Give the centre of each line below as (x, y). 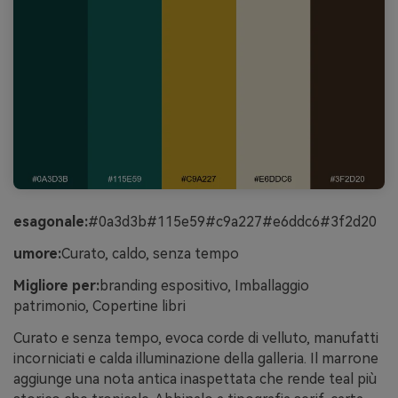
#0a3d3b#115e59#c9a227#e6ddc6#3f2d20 (232, 222)
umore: (37, 254)
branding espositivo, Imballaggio (204, 285)
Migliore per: (56, 285)
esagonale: (51, 222)
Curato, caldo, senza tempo (150, 254)
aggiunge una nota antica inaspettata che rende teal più (195, 378)
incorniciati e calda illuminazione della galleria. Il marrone (196, 358)
